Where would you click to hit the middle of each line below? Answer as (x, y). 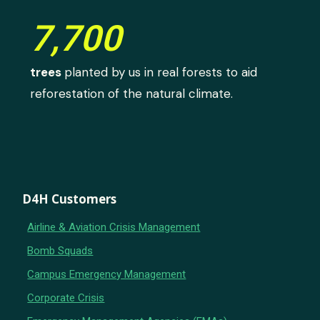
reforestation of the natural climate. (132, 93)
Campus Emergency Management (107, 274)
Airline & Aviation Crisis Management (114, 227)
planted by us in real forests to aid (161, 72)
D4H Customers (70, 199)
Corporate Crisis (66, 297)
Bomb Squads (60, 250)
